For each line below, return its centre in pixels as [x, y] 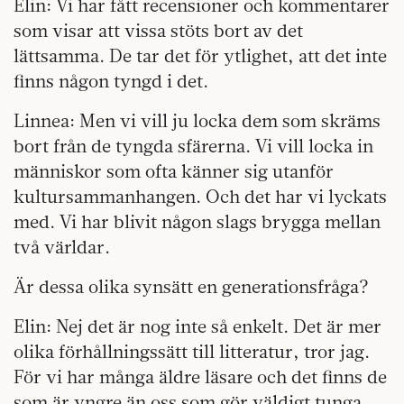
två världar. [62, 247]
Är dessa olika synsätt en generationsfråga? [191, 286]
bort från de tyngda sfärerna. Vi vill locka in [193, 146]
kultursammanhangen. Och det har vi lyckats [200, 196]
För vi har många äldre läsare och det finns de [200, 376]
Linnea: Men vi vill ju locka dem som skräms [197, 120]
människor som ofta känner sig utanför [174, 171]
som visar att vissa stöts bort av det [158, 30]
